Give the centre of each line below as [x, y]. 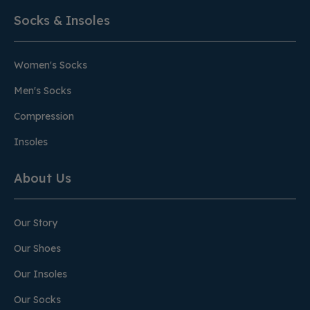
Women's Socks [51, 65]
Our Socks [37, 300]
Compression [44, 116]
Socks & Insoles [62, 20]
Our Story [36, 223]
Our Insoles [40, 274]
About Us [43, 178]
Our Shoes [37, 248]
